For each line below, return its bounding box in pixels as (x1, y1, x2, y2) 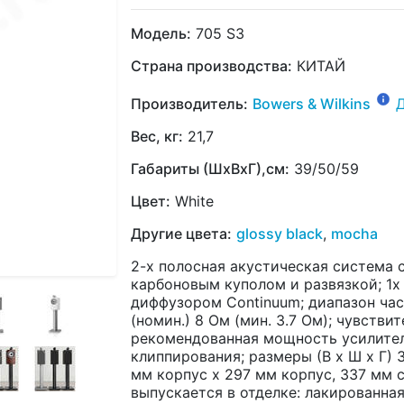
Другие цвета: (131, 224, 232, 243)
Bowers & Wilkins (252, 94, 371, 113)
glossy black (236, 224, 323, 243)
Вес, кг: (131, 126, 183, 145)
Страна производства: (131, 56, 292, 75)
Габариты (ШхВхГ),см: (131, 159, 289, 178)
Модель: (131, 23, 191, 42)
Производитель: (131, 94, 248, 113)
